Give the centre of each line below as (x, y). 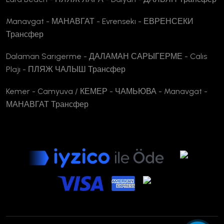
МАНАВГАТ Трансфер (47, 104)
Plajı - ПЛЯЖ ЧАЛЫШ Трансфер (66, 69)
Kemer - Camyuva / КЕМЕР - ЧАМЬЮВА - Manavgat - (107, 91)
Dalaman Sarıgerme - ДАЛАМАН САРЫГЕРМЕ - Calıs (106, 56)
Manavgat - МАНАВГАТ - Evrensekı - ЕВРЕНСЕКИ (100, 21)
